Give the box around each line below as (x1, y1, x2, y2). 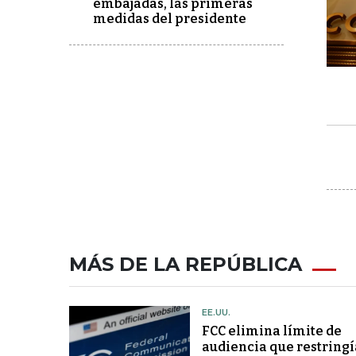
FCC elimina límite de (201, 323, 342, 339)
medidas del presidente (93, 11, 246, 27)
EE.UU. (201, 307, 230, 319)
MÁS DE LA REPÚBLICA (69, 253, 302, 277)
